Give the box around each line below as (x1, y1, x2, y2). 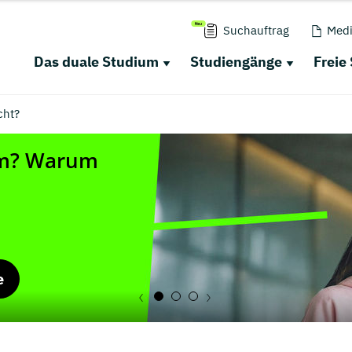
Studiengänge (189, 53, 282, 71)
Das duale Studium (33, 53, 159, 71)
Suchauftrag (222, 23, 289, 38)
